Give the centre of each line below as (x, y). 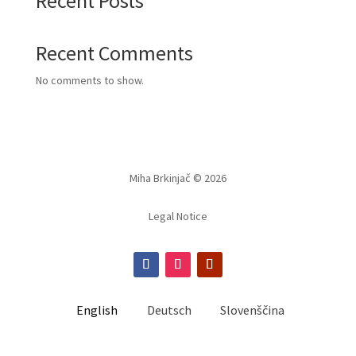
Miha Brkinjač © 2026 (178, 178)
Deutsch (169, 310)
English (97, 310)
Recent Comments (114, 53)
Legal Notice (178, 216)
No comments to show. (89, 80)
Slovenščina (253, 310)
